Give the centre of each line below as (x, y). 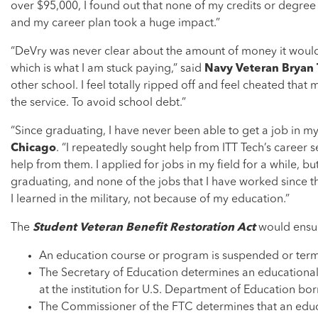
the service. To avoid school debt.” (98, 103)
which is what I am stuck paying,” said (108, 69)
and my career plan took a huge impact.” (115, 24)
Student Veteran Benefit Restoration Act (143, 228)
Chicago (33, 149)
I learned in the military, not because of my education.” (150, 200)
